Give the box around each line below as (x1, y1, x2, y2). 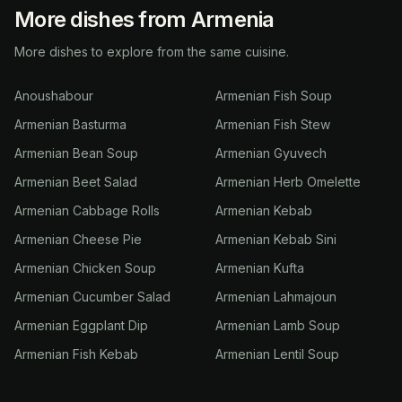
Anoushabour (14, 88, 93, 103)
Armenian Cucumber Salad (14, 289, 170, 304)
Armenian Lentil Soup (215, 346, 339, 362)
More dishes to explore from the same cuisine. (14, 44, 289, 59)
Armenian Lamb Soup (215, 318, 340, 333)
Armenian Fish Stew (215, 117, 330, 132)
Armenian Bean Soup (14, 145, 138, 161)
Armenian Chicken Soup (14, 260, 156, 275)
